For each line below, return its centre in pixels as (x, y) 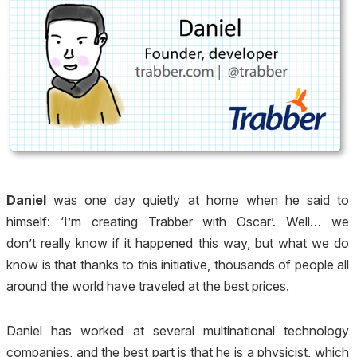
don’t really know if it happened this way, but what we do (178, 243)
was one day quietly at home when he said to (198, 200)
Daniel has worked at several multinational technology (178, 330)
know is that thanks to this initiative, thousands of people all (178, 265)
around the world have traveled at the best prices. (148, 286)
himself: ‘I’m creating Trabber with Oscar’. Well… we (178, 222)
